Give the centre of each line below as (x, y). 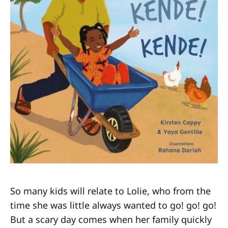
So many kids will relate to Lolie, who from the (110, 191)
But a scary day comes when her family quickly (111, 219)
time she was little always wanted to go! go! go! (113, 205)
